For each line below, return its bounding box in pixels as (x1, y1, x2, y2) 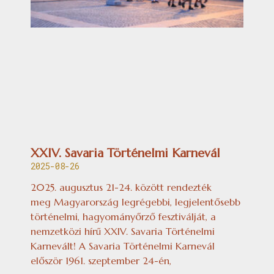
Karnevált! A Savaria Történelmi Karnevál (31, 239, 215, 252)
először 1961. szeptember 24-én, (31, 254, 171, 267)
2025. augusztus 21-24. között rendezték (31, 180, 212, 193)
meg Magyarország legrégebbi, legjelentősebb (31, 195, 240, 208)
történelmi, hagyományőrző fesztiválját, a (31, 210, 216, 223)
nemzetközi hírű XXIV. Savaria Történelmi (31, 224, 215, 237)
